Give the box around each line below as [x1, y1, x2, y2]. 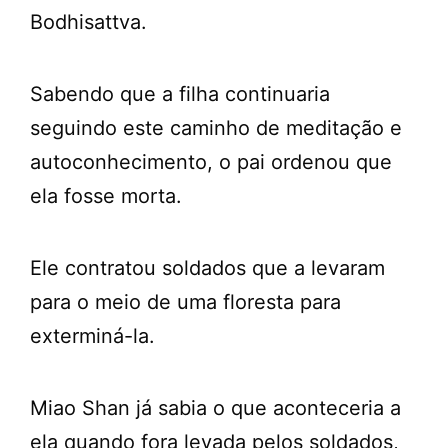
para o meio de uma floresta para [30, 289, 341, 314]
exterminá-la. [30, 323, 155, 348]
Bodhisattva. [30, 9, 147, 34]
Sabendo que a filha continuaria [30, 81, 330, 106]
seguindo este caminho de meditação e [30, 115, 402, 140]
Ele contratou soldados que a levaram [30, 255, 385, 280]
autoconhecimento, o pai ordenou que [30, 149, 392, 174]
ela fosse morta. [30, 183, 182, 208]
